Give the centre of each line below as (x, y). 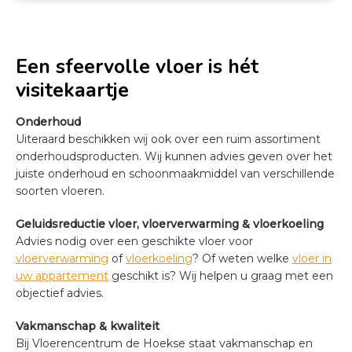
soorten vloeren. (60, 191)
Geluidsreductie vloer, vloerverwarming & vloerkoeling (170, 224)
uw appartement (62, 275)
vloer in (312, 258)
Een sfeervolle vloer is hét (137, 66)
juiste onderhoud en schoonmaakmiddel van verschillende (175, 173)
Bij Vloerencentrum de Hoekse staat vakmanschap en (164, 343)
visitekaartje (72, 90)
